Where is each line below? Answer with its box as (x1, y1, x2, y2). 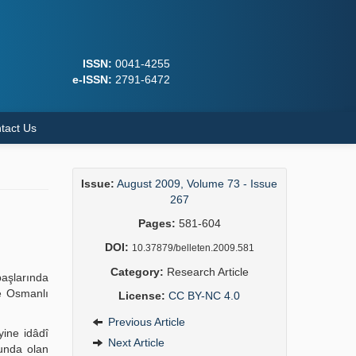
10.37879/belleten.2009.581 (131, 242, 254, 253)
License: (118, 289, 166, 302)
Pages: (137, 217, 176, 230)
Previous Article (104, 315, 185, 328)
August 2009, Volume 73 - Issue (117, 177, 278, 190)
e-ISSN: (72, 73, 112, 86)
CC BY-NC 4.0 (168, 289, 241, 302)
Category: (110, 265, 164, 278)
